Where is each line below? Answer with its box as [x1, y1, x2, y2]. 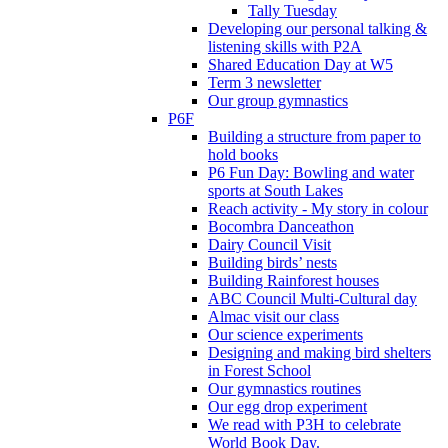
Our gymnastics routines [208, 379, 361, 397]
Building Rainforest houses [208, 271, 379, 289]
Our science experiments [208, 325, 363, 343]
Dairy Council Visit [208, 235, 331, 253]
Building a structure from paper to [208, 127, 421, 145]
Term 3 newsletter [208, 73, 321, 91]
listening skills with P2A [208, 37, 362, 55]
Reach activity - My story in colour [208, 199, 428, 217]
